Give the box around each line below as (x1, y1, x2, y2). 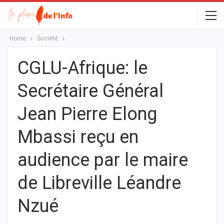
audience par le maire (17, 149, 188, 170)
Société (37, 35, 58, 42)
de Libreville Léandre (17, 172, 181, 193)
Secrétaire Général (17, 80, 163, 101)
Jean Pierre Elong (17, 103, 157, 124)
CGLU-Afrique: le (17, 57, 147, 78)
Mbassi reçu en (17, 126, 138, 147)
